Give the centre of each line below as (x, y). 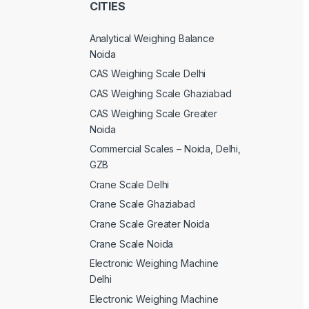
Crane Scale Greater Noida (150, 224)
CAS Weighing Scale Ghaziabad (160, 94)
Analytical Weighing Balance (152, 38)
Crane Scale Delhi (129, 184)
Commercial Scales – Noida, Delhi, (165, 149)
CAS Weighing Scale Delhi (148, 74)
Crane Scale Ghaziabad (142, 204)
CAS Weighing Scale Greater (153, 113)
